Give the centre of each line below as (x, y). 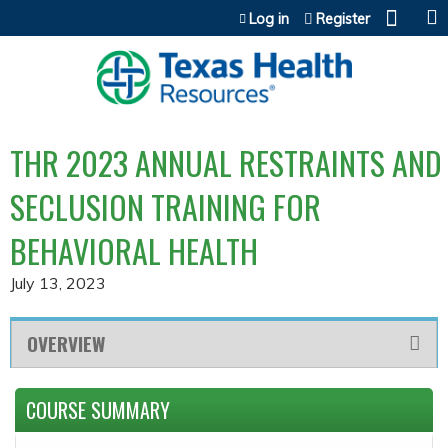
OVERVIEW (66, 343)
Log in (269, 19)
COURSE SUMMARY (98, 409)
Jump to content (224, 12)
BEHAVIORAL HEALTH (134, 250)
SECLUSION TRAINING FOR (165, 206)
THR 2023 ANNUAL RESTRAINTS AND (226, 162)
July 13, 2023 (58, 282)
